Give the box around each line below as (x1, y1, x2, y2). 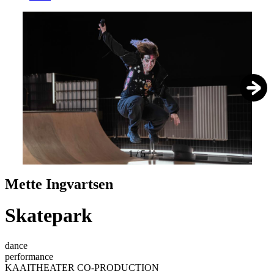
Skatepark (5, 204, 92, 227)
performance (5, 251, 53, 262)
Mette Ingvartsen (5, 176, 113, 192)
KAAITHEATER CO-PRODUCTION (5, 262, 159, 273)
